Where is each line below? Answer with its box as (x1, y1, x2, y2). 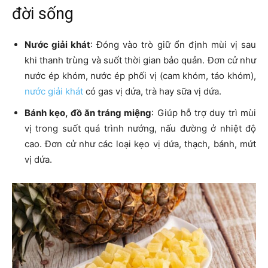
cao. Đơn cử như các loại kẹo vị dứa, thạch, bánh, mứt (25, 138, 256, 150)
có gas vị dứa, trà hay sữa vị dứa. (83, 86, 221, 98)
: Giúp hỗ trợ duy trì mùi (151, 107, 257, 119)
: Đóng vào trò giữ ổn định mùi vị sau (90, 39, 257, 51)
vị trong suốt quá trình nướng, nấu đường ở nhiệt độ (25, 123, 256, 135)
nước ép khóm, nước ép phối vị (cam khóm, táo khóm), (25, 70, 256, 82)
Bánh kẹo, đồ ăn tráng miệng (25, 107, 152, 119)
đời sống (12, 4, 74, 24)
